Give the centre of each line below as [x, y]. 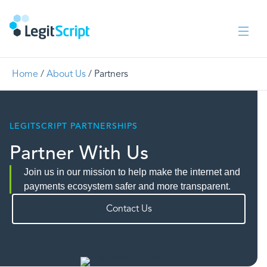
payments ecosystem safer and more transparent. [127, 186]
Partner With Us [79, 153]
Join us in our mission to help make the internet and [132, 172]
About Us [66, 74]
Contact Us [129, 209]
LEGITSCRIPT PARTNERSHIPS [74, 126]
